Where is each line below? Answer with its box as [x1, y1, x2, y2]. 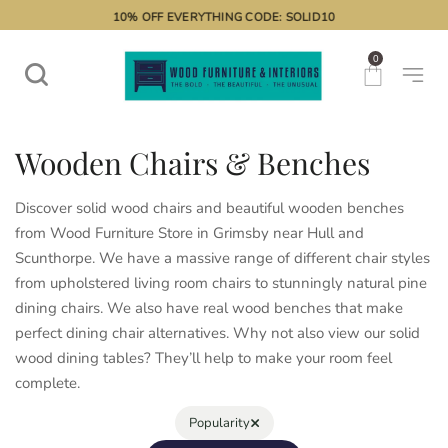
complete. [15, 373, 80, 393]
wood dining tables [15, 348, 144, 368]
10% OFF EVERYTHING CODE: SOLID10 [112, 9, 336, 25]
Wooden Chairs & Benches [15, 143, 370, 183]
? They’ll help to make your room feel [144, 348, 392, 368]
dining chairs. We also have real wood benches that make [15, 298, 403, 318]
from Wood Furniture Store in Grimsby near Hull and [15, 223, 364, 243]
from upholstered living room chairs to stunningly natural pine [15, 273, 427, 293]
